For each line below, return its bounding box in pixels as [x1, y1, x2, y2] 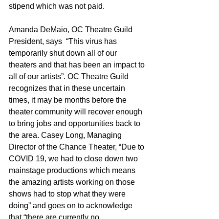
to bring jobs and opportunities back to [9, 119, 142, 128]
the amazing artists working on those [9, 177, 137, 186]
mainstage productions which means [9, 166, 137, 175]
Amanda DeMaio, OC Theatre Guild [9, 25, 134, 34]
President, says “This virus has [9, 37, 119, 45]
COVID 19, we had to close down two [9, 154, 140, 163]
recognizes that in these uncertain [9, 84, 127, 92]
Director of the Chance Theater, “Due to [9, 142, 146, 151]
